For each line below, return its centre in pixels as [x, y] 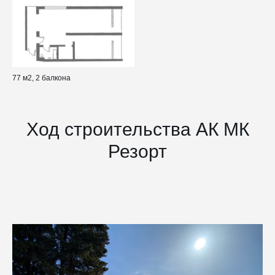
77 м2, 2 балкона [41, 78]
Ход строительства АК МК [137, 129]
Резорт [137, 151]
